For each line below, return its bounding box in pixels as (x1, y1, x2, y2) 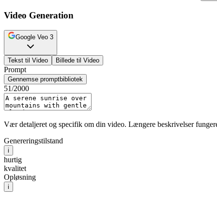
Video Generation (4, 10, 74, 21)
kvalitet (4, 164, 26, 172)
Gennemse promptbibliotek (8, 75, 83, 83)
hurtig (4, 155, 22, 164)
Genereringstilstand (4, 136, 63, 145)
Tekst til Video (8, 56, 48, 64)
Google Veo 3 (15, 33, 53, 41)
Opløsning (4, 172, 36, 181)
